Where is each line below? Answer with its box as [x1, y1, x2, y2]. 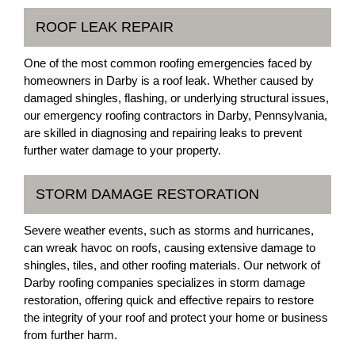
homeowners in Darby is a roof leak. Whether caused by [24, 74, 314, 87]
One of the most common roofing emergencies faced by [24, 56, 312, 70]
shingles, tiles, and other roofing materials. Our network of [24, 258, 320, 272]
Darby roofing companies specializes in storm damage [24, 276, 305, 289]
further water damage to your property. [24, 143, 221, 157]
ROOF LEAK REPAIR [36, 19, 174, 35]
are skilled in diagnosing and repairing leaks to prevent [24, 126, 302, 139]
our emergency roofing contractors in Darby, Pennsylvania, [24, 109, 327, 122]
